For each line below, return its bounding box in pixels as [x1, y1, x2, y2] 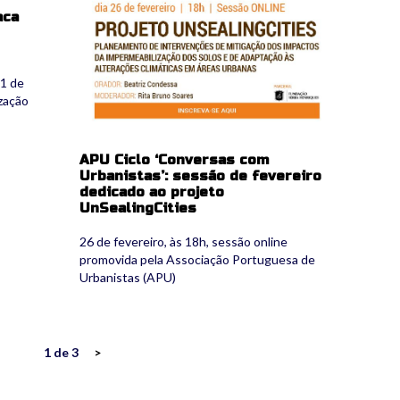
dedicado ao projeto [79, 184, 225, 201]
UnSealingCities [79, 200, 197, 217]
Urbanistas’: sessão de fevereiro [79, 168, 322, 185]
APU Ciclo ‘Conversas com [79, 152, 270, 169]
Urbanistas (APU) [79, 270, 177, 286]
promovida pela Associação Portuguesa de [79, 252, 316, 268]
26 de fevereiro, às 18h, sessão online [79, 234, 288, 250]
